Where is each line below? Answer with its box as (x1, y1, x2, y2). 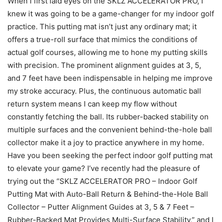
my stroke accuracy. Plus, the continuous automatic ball (7, 86, 201, 96)
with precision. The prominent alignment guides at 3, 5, (7, 60, 201, 70)
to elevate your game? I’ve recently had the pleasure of (7, 163, 200, 173)
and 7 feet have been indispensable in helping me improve (7, 73, 213, 83)
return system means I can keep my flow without (7, 99, 177, 109)
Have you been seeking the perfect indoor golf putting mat (7, 150, 213, 160)
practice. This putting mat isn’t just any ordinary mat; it (7, 21, 197, 31)
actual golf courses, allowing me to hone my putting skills (7, 47, 208, 57)
